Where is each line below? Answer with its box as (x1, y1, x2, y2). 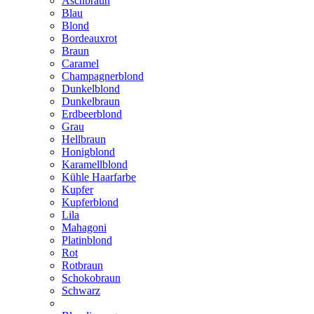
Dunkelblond (62, 83, 120, 95)
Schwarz (62, 285, 100, 296)
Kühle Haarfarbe (62, 171, 136, 183)
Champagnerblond (62, 70, 144, 82)
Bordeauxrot (62, 32, 117, 44)
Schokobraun (62, 272, 121, 284)
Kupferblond (62, 196, 118, 208)
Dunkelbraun (62, 95, 120, 107)
